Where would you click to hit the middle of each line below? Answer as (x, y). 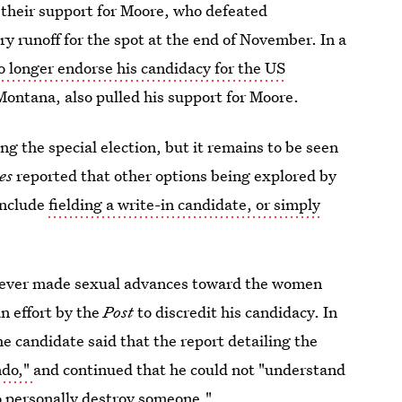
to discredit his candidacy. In (236, 312)
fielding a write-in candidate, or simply (185, 204)
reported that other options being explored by (177, 175)
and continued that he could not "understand (190, 369)
